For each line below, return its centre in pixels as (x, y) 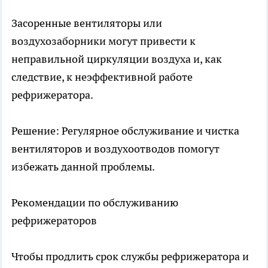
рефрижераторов (54, 221)
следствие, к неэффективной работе (102, 77)
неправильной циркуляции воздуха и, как (117, 59)
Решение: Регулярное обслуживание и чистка (125, 131)
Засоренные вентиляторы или (87, 23)
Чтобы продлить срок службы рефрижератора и (130, 257)
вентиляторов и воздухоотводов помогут (115, 149)
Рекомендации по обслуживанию (95, 203)
